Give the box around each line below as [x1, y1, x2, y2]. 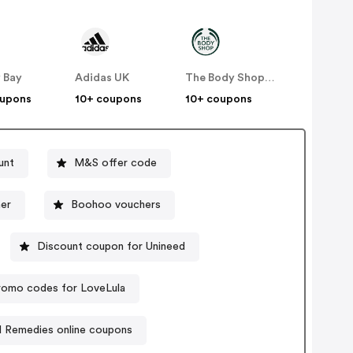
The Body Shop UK [265, 72, 276, 84]
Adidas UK [75, 72, 130, 84]
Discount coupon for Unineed [36, 240, 185, 252]
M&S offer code [73, 157, 157, 169]
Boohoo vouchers [71, 199, 162, 210]
